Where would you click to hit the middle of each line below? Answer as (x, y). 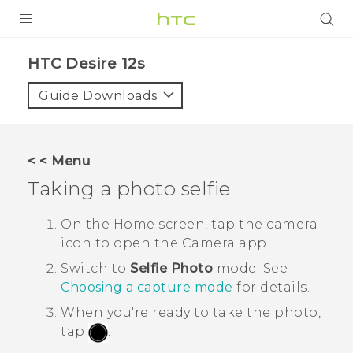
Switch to (95, 269)
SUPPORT (46, 247)
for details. (271, 288)
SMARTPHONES (74, 146)
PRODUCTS (50, 53)
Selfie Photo (171, 269)
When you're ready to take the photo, (191, 313)
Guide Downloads (98, 96)
